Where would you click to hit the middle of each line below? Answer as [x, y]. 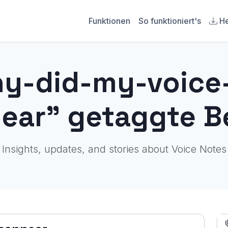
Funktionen [109, 21]
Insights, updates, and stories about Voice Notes [114, 149]
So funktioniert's [170, 21]
